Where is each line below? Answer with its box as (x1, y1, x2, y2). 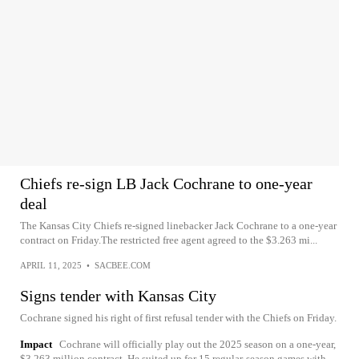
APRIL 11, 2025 (20, 260, 82, 270)
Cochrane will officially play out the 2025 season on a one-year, (59, 338, 336, 350)
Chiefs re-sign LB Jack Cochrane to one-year (20, 175, 313, 192)
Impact (20, 338, 52, 350)
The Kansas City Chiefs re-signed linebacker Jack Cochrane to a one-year (20, 220, 337, 232)
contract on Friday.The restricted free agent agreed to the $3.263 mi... (20, 234, 317, 246)
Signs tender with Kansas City (20, 287, 216, 305)
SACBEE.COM (95, 260, 151, 270)
